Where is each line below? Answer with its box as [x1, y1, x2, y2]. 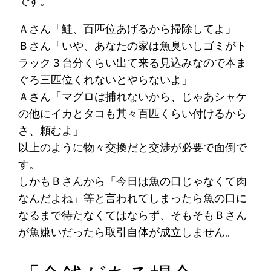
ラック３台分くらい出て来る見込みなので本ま [18, 56, 247, 69]
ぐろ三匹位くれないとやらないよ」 [18, 73, 193, 86]
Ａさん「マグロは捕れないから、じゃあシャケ [18, 90, 247, 103]
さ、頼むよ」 [18, 123, 84, 137]
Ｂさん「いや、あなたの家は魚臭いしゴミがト [18, 39, 247, 52]
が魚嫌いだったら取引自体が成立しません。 [18, 225, 237, 238]
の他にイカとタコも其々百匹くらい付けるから [18, 106, 247, 120]
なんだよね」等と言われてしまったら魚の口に [18, 191, 247, 204]
